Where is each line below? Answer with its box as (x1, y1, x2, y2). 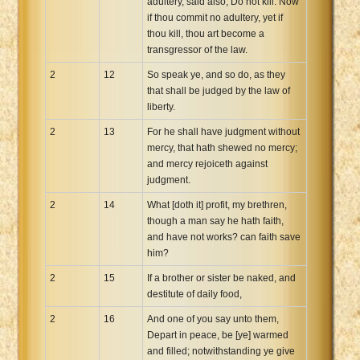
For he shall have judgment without (147, 125, 300, 137)
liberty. (147, 100, 175, 112)
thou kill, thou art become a (147, 27, 264, 39)
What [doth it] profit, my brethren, (147, 198, 287, 211)
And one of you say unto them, (147, 313, 279, 325)
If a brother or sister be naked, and (147, 272, 296, 284)
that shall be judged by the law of (147, 84, 290, 96)
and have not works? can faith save (147, 231, 301, 243)
